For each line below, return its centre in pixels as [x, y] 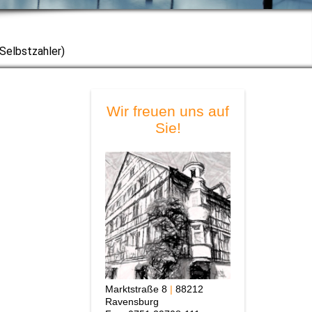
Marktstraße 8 [138, 289]
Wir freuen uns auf [168, 111]
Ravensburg [132, 301]
